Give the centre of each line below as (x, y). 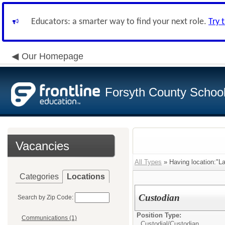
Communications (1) (49, 218)
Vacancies (42, 146)
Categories (39, 177)
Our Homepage (52, 56)
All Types (148, 162)
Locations (86, 177)
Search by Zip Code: (45, 197)
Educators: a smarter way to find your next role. (120, 22)
